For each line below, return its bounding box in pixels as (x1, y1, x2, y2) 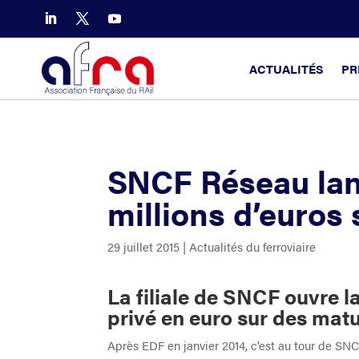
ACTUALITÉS (249, 59, 324, 77)
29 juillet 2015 (107, 237, 180, 255)
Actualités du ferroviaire (189, 237, 317, 255)
